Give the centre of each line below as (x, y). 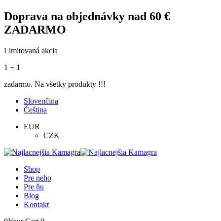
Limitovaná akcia (31, 50)
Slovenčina (41, 101)
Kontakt (36, 204)
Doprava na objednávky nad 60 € (87, 16)
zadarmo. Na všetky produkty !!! (55, 84)
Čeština (35, 110)
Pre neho (37, 178)
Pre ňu (34, 186)
